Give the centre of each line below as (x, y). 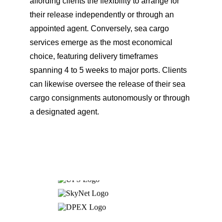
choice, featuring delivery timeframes (95, 56)
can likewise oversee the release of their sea (109, 84)
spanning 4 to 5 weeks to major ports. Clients (109, 70)
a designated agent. (64, 112)
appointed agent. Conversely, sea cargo (100, 28)
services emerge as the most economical (102, 42)
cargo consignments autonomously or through (111, 98)
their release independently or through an (103, 15)
